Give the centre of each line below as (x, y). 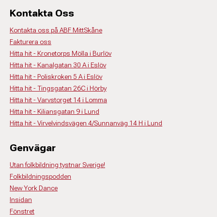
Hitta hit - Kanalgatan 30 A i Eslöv (58, 65)
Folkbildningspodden (40, 176)
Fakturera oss (31, 42)
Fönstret (22, 211)
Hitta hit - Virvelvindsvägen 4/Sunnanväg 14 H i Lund (86, 123)
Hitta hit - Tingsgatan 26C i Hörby (58, 88)
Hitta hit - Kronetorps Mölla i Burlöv (61, 53)
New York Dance (34, 188)
